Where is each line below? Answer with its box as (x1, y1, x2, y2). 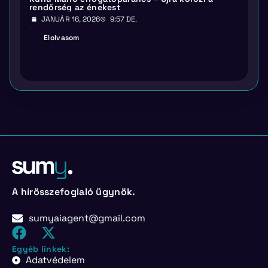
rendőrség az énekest (29, 2, 120, 13)
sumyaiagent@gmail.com (28, 212, 145, 225)
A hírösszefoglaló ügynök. (12, 185, 136, 199)
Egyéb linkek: (12, 243, 69, 255)
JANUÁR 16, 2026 (41, 14, 100, 25)
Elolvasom (44, 33, 80, 43)
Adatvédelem (25, 254, 85, 267)
